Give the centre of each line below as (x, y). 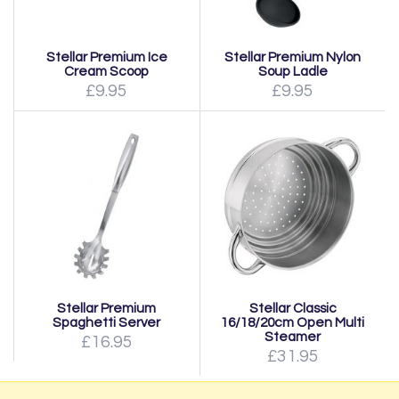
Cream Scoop (106, 71)
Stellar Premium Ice (106, 57)
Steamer (293, 337)
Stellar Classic (293, 308)
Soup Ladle (293, 71)
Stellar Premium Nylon (293, 57)
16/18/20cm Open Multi (293, 322)
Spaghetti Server (106, 322)
